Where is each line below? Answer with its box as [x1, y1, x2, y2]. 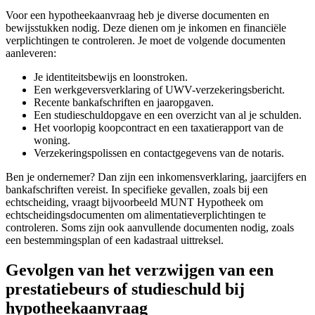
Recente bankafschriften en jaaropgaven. [34, 96, 214, 108]
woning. [34, 134, 70, 146]
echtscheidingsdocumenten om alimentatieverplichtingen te [6, 208, 266, 221]
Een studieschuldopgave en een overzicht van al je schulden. [34, 108, 302, 121]
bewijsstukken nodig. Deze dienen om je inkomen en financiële [6, 21, 286, 34]
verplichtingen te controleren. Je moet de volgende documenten [6, 34, 285, 46]
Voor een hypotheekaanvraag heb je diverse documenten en [6, 8, 269, 21]
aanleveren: [6, 46, 56, 59]
